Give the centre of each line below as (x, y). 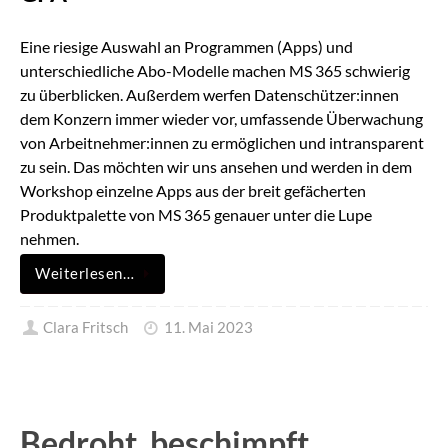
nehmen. (49, 238)
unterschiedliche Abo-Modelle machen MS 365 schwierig (215, 70)
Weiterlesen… (84, 273)
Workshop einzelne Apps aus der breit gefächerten (193, 190)
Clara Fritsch (86, 328)
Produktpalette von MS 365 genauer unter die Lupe (196, 214)
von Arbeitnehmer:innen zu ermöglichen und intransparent (222, 142)
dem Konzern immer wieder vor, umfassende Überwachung (221, 118)
